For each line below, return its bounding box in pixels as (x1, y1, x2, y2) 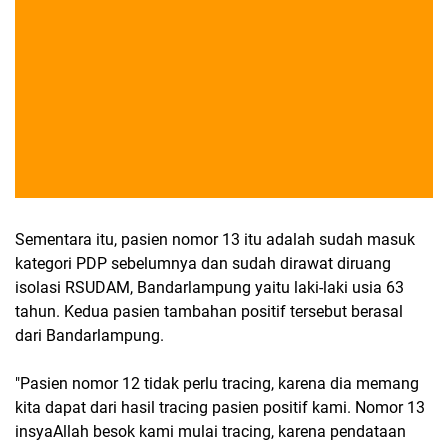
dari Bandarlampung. (15, 326, 164, 346)
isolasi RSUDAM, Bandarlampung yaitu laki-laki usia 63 (15, 278, 404, 298)
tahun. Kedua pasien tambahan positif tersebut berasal (15, 302, 403, 322)
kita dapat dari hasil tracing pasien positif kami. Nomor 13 (15, 398, 425, 418)
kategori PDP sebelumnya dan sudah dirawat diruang (15, 254, 391, 274)
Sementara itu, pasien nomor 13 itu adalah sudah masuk (15, 230, 415, 250)
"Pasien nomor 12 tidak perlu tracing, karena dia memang (15, 374, 419, 394)
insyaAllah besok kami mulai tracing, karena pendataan (15, 422, 406, 442)
